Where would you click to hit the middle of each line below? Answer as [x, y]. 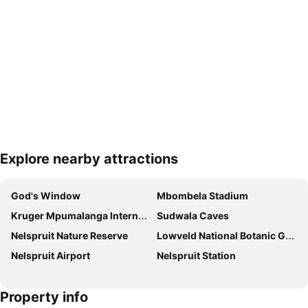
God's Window [46, 196]
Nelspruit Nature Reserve [69, 235]
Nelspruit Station [196, 255]
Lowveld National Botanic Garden [221, 235]
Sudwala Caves [193, 216]
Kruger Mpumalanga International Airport [75, 216]
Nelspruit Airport [51, 255]
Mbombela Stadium [202, 196]
